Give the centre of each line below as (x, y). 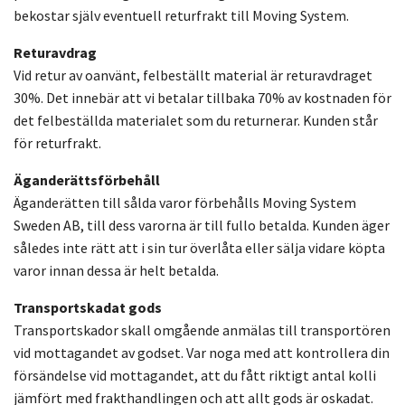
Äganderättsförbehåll (87, 180)
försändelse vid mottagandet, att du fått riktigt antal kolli (195, 376)
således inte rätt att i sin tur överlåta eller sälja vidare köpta (199, 248)
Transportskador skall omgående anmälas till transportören (202, 330)
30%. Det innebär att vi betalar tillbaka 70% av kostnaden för (202, 98)
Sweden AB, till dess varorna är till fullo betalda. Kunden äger (202, 226)
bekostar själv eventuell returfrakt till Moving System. (181, 16)
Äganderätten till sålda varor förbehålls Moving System (185, 203)
